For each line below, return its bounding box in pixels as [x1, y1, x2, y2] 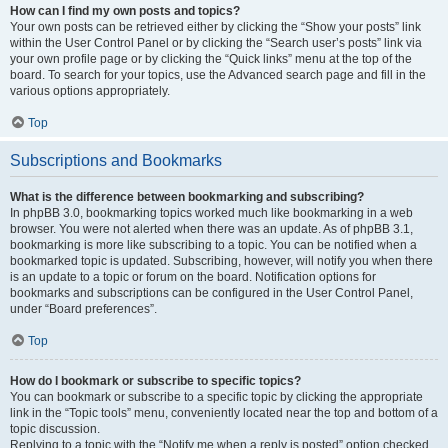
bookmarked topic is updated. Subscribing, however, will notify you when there [10, 254, 433, 268]
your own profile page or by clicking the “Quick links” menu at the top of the [10, 52, 412, 66]
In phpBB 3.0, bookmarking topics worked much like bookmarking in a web [10, 206, 413, 220]
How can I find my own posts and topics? [10, 4, 240, 18]
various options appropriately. [10, 84, 170, 98]
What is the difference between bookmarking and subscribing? [10, 190, 364, 204]
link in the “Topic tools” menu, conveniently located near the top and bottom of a [10, 406, 438, 420]
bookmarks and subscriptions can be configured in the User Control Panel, [10, 286, 413, 300]
